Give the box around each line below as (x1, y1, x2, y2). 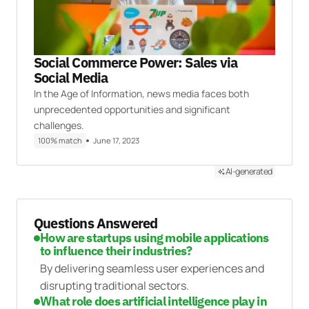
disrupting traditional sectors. (40, 278, 189, 294)
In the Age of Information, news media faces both (34, 87, 249, 101)
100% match (38, 135, 82, 146)
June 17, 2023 (93, 135, 139, 146)
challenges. (34, 119, 84, 132)
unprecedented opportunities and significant (34, 103, 230, 117)
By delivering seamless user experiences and (40, 261, 264, 277)
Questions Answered (34, 214, 158, 233)
